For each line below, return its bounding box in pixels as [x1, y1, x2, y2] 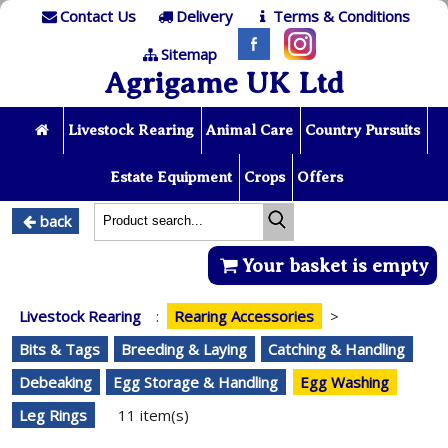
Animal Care [205, 121, 293, 138]
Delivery [175, 6, 233, 26]
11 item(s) [117, 405, 189, 425]
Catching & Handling [268, 339, 406, 359]
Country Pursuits [304, 121, 420, 138]
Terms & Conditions [272, 6, 410, 26]
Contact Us [59, 6, 136, 26]
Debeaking [19, 372, 93, 392]
